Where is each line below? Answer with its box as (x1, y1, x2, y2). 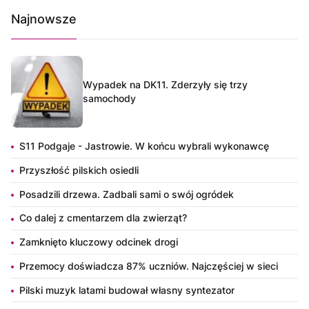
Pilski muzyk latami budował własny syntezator (19, 283, 235, 296)
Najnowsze (11, 12, 77, 27)
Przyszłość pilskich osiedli (19, 163, 139, 176)
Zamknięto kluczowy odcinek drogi (19, 236, 178, 248)
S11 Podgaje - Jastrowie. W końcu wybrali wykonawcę (19, 140, 269, 152)
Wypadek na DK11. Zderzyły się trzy (83, 79, 248, 91)
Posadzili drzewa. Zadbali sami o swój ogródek (19, 188, 234, 200)
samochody (83, 92, 136, 105)
